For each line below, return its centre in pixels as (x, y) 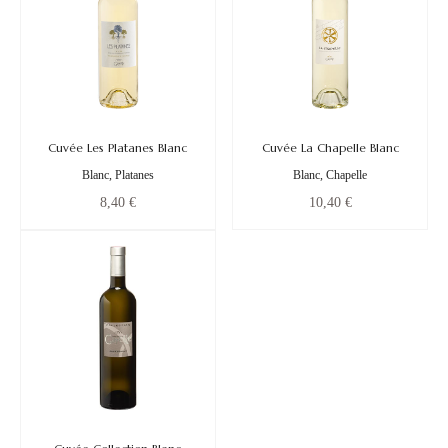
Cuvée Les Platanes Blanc (118, 148)
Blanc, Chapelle (330, 175)
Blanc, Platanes (117, 175)
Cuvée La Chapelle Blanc (330, 148)
